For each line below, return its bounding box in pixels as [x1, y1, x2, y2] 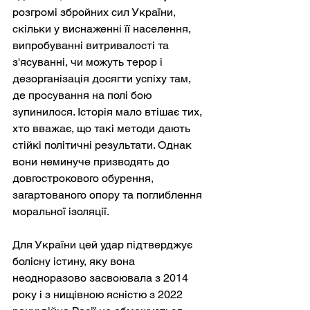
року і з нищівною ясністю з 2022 [12, 288, 185, 302]
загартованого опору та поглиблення [12, 188, 205, 202]
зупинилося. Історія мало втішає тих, [12, 105, 205, 119]
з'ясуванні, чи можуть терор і [12, 55, 165, 69]
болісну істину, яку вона [12, 255, 138, 268]
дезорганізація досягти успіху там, [12, 72, 194, 86]
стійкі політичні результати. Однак [12, 138, 194, 152]
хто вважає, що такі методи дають [12, 122, 193, 136]
